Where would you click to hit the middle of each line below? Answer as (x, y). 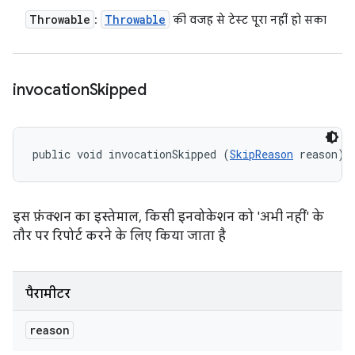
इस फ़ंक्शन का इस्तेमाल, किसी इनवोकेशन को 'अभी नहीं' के (168, 217)
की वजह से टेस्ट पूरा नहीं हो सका (248, 20)
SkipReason (261, 154)
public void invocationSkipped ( (131, 154)
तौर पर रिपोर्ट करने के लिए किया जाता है (119, 236)
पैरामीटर (48, 294)
